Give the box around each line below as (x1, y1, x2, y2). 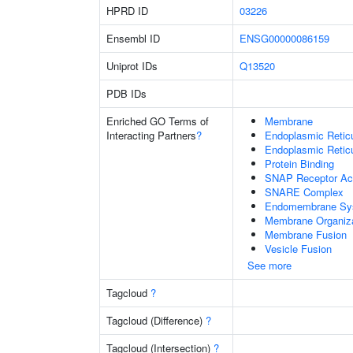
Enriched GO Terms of (106, 113, 209, 128)
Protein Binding (265, 156, 334, 171)
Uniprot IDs (106, 58, 158, 73)
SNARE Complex (265, 184, 344, 199)
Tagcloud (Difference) (106, 313, 206, 328)
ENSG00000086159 (240, 31, 329, 46)
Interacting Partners (106, 128, 196, 143)
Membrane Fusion (265, 227, 347, 242)
